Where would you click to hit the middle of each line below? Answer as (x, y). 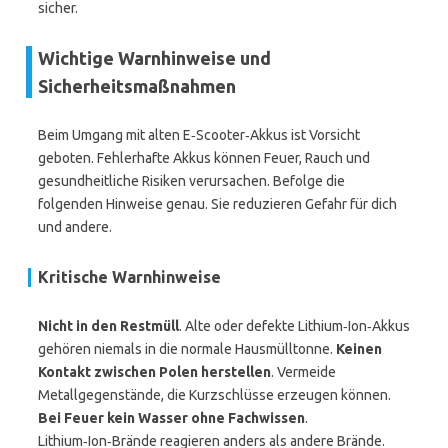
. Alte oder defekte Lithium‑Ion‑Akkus (294, 326)
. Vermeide (303, 372)
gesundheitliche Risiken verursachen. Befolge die (191, 181)
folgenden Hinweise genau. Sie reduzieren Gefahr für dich (217, 204)
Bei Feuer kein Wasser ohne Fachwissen (171, 418)
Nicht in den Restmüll (108, 326)
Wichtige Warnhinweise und (154, 58)
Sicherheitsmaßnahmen (137, 86)
